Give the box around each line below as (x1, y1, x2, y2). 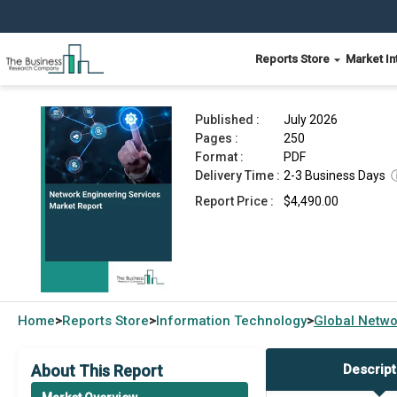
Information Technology (156, 313, 307, 329)
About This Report (31, 362, 163, 380)
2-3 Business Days (284, 168, 385, 183)
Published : (195, 113, 260, 127)
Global (314, 313, 358, 329)
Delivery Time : (195, 168, 280, 183)
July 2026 (284, 113, 338, 127)
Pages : (195, 131, 238, 145)
